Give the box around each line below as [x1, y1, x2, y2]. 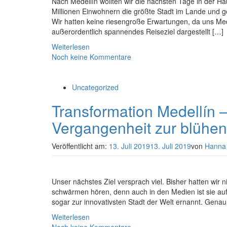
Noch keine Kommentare [52, 52, 131, 62]
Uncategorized [72, 82, 119, 92]
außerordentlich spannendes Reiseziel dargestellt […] [52, 26, 223, 36]
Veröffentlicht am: [52, 141, 109, 151]
